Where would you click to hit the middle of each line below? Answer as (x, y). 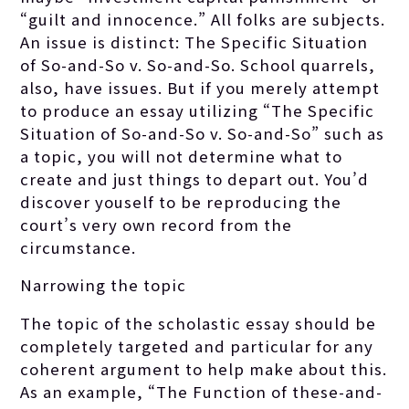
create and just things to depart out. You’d (195, 178)
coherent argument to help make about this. (204, 369)
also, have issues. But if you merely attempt (200, 87)
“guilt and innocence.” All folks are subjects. (203, 19)
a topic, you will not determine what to (182, 156)
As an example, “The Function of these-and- (202, 392)
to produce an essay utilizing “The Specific (198, 110)
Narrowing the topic (104, 285)
